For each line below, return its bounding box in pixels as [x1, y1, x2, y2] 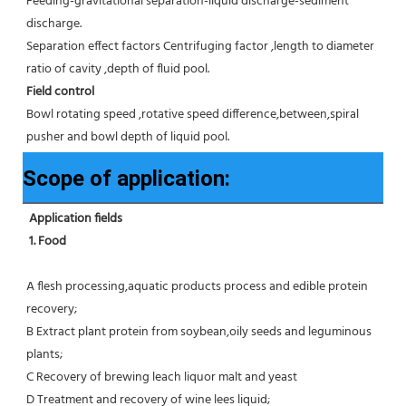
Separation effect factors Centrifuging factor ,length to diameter [26, 36, 374, 58]
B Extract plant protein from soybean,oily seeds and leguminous [26, 322, 372, 343]
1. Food [29, 231, 69, 253]
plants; [26, 344, 63, 366]
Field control [26, 82, 94, 103]
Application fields [29, 208, 122, 230]
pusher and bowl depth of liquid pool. [26, 127, 229, 149]
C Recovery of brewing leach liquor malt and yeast [26, 367, 297, 389]
